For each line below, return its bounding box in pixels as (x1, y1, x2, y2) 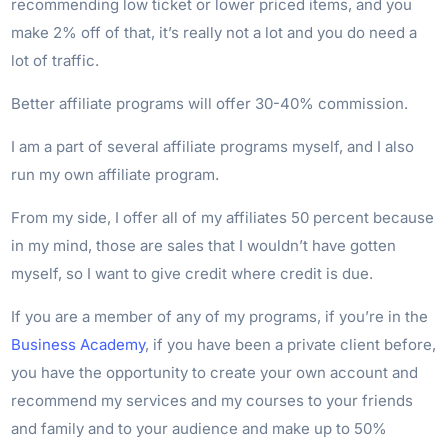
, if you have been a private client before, (145, 334, 437, 354)
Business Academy (11, 334, 146, 354)
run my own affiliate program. (11, 164, 220, 184)
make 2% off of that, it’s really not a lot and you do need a (11, 22, 418, 42)
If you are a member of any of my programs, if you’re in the (11, 306, 429, 326)
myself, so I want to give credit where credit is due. (11, 263, 374, 283)
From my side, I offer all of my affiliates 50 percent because (11, 207, 435, 227)
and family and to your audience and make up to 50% (11, 418, 388, 438)
